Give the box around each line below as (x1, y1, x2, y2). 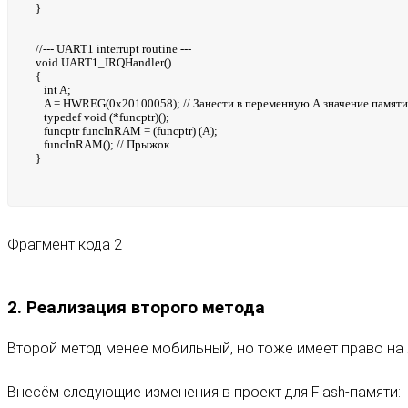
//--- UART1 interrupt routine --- (36, 42, 191, 56)
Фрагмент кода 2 (7, 236, 122, 254)
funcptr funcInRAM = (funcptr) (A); (36, 124, 218, 138)
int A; (36, 83, 71, 97)
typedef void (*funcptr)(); (36, 110, 169, 125)
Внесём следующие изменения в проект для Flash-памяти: (7, 382, 401, 401)
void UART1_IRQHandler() (36, 56, 171, 70)
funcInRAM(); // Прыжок (36, 138, 169, 152)
